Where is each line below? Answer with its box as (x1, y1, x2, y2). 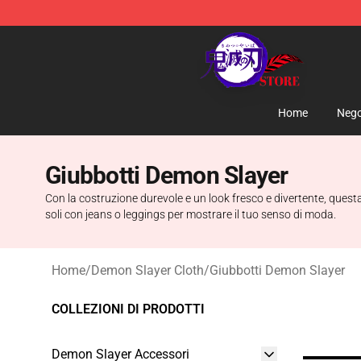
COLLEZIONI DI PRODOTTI (52, 301, 205, 317)
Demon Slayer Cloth (91, 263, 204, 278)
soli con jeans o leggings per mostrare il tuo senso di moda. (45, 208, 336, 221)
